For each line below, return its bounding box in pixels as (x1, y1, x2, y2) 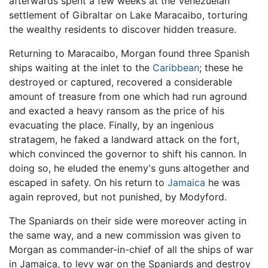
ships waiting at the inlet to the (9, 61, 153, 74)
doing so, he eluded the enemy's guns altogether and (9, 162, 249, 174)
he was (205, 176, 240, 188)
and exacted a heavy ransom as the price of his (9, 104, 224, 117)
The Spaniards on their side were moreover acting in (9, 214, 246, 227)
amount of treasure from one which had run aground (9, 90, 247, 102)
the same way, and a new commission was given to (9, 229, 241, 241)
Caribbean (153, 61, 199, 74)
